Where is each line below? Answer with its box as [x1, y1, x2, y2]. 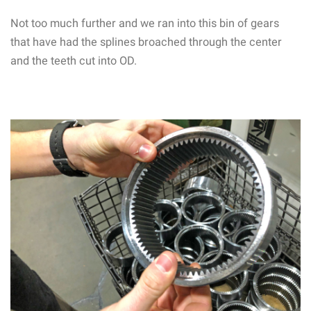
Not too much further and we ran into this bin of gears [10, 16, 279, 30]
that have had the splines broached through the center [10, 35, 282, 49]
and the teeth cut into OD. [10, 53, 137, 67]
